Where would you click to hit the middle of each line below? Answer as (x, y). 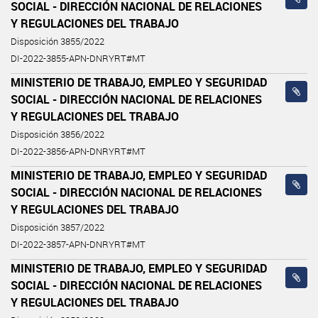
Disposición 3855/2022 (57, 41)
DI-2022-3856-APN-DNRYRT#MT (78, 151)
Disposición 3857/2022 (57, 227)
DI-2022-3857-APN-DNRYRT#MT (78, 244)
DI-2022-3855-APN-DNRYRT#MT (78, 58)
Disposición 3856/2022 (57, 134)
